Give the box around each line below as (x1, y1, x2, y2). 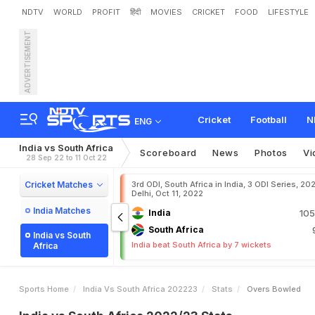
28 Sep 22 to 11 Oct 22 (25, 153, 107, 162)
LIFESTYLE (268, 7, 309, 17)
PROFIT (92, 7, 120, 17)
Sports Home (19, 284, 69, 294)
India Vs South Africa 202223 (83, 284, 198, 294)
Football (250, 114, 287, 125)
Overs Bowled (247, 284, 301, 294)
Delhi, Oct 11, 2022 (131, 188, 203, 198)
